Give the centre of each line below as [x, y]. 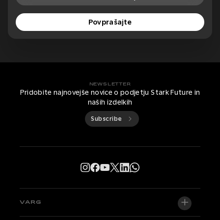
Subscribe [107, 119]
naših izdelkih [110, 102]
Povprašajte [110, 22]
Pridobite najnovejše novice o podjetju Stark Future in [110, 93]
